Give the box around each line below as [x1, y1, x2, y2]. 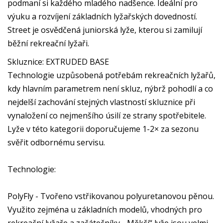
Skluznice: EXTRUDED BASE [7, 56, 109, 67]
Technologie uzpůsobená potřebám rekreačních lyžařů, [7, 70, 216, 81]
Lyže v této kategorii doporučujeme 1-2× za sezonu [7, 123, 199, 134]
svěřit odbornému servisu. [7, 137, 105, 148]
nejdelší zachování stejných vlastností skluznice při [7, 97, 195, 108]
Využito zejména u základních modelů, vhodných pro [7, 204, 202, 215]
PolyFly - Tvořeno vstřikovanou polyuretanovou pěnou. [7, 191, 214, 202]
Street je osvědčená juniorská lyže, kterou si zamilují [7, 24, 202, 35]
